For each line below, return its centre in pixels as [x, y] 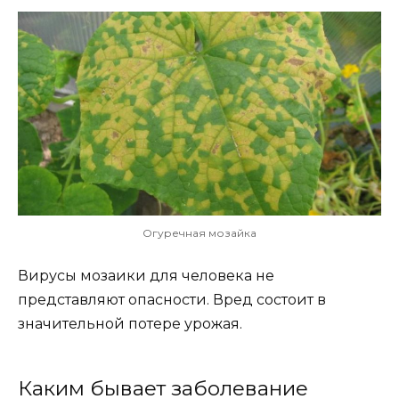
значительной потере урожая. [130, 323]
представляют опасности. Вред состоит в [172, 299]
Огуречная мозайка [199, 232]
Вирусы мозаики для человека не [146, 275]
